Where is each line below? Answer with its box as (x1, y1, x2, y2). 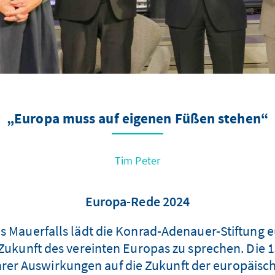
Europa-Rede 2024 (85, 193, 190, 211)
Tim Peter (114, 153, 161, 168)
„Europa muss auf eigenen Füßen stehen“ (7, 110, 268, 130)
